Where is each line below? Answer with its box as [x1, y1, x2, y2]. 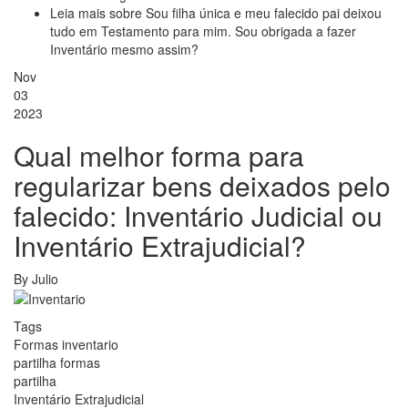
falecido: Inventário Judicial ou [14, 195, 382, 235]
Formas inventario [14, 334, 118, 353]
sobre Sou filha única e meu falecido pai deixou [109, 3, 382, 22]
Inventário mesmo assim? [50, 39, 199, 58]
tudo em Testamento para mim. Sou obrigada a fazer [50, 21, 356, 40]
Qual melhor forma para [14, 135, 304, 175]
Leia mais [50, 3, 109, 22]
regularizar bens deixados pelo [14, 165, 391, 205]
